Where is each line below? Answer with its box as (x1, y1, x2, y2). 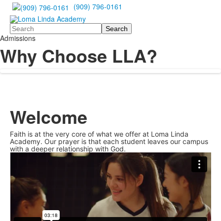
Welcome (10, 104, 87, 130)
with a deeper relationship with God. (10, 145, 126, 153)
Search (10, 22, 32, 32)
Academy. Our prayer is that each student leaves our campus (10, 137, 208, 146)
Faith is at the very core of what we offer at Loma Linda (10, 130, 188, 139)
